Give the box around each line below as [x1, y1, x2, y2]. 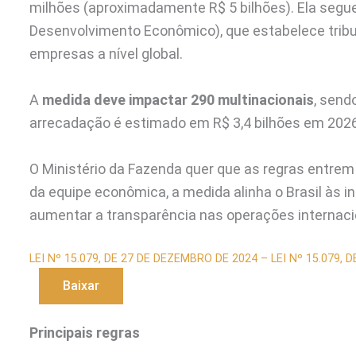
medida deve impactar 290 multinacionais [42, 91, 314, 109]
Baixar [63, 277, 99, 293]
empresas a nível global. [29, 45, 183, 63]
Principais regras [29, 324, 140, 342]
